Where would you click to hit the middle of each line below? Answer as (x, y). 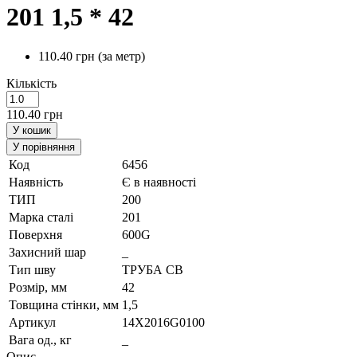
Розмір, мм (38, 287)
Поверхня (35, 234)
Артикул (32, 322)
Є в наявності (159, 182)
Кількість (31, 83)
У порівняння (44, 147)
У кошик (32, 130)
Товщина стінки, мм (64, 304)
